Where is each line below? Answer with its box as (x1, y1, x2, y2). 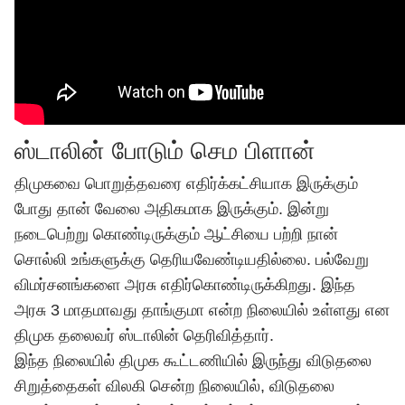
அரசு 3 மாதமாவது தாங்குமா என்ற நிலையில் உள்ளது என (14, 301, 390, 319)
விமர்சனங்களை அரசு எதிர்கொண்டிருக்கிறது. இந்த (14, 276, 355, 294)
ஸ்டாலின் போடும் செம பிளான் (14, 137, 316, 165)
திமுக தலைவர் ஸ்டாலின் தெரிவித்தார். (14, 326, 283, 344)
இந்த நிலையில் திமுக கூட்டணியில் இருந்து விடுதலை (14, 352, 372, 370)
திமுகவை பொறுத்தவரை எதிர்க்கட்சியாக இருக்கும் (14, 174, 358, 193)
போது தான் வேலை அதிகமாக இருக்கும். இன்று (14, 200, 329, 218)
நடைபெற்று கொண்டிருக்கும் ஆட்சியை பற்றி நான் (14, 225, 338, 243)
